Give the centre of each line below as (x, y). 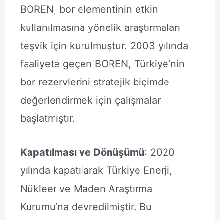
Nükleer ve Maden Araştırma (86, 189)
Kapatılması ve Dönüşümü (82, 152)
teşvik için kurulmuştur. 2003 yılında (104, 46)
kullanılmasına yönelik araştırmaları (100, 27)
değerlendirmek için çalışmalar (90, 100)
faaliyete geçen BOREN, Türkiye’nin (102, 64)
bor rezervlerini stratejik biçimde (95, 82)
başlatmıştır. (47, 118)
